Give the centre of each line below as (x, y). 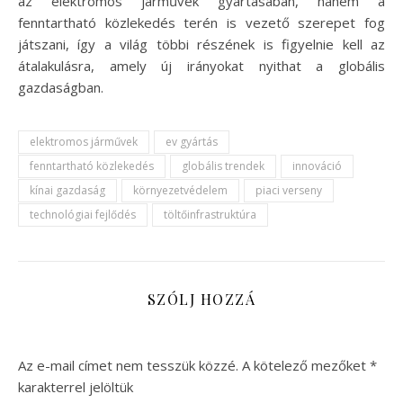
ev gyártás (192, 142)
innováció (317, 166)
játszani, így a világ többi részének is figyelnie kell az (201, 45)
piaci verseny (289, 191)
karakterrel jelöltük (76, 387)
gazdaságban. (61, 88)
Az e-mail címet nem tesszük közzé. (128, 366)
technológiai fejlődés (83, 215)
